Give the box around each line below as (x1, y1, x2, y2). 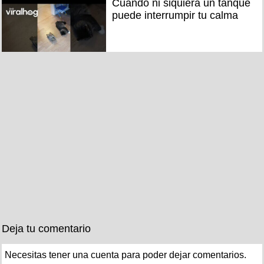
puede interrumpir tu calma (111, 9, 238, 21)
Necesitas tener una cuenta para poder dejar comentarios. (5, 250, 246, 260)
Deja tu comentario (2, 223, 91, 235)
